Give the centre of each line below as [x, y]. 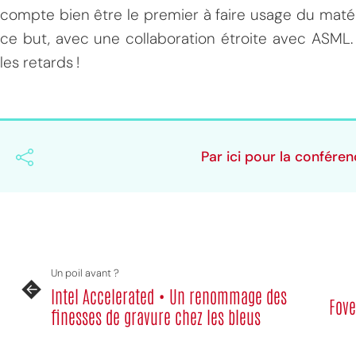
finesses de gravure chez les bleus [156, 316]
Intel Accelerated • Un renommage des [169, 296]
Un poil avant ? [85, 273]
